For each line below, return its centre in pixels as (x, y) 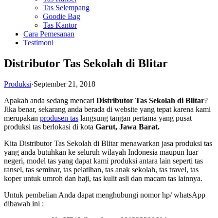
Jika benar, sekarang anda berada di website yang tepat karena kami (107, 109)
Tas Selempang (66, 8)
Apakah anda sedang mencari (50, 101)
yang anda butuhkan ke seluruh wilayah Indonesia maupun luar (101, 152)
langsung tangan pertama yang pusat (135, 118)
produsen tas (59, 118)
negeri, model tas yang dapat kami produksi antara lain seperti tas (103, 161)
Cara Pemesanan (49, 34)
